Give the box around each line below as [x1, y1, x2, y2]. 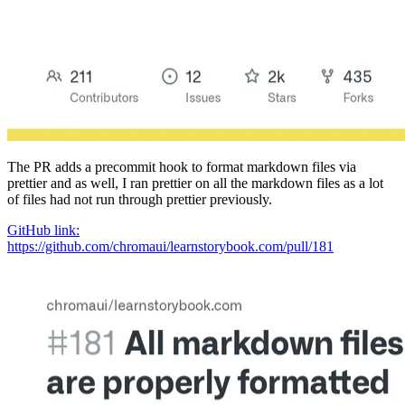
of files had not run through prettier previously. [7, 192, 272, 208]
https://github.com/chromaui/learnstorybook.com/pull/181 [7, 239, 334, 255]
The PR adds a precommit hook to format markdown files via [7, 159, 356, 175]
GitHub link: [7, 222, 80, 239]
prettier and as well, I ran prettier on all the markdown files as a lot [7, 175, 383, 192]
